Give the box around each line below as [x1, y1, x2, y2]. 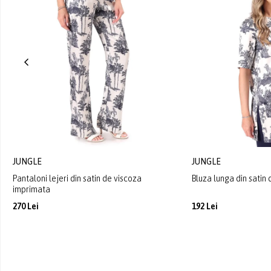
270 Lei [13, 201, 39, 212]
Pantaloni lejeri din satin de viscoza [13, 174, 142, 184]
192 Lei [192, 201, 218, 212]
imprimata [13, 184, 50, 195]
